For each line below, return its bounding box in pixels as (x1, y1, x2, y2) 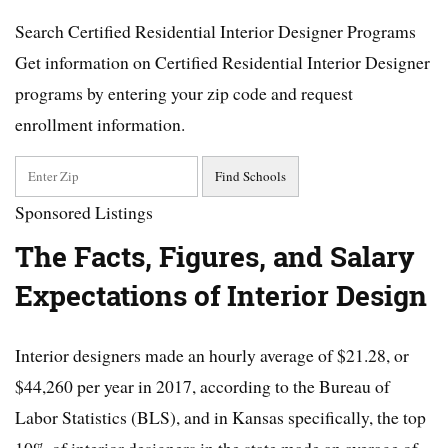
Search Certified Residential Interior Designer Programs (15, 19, 416, 44)
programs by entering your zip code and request (15, 81, 353, 106)
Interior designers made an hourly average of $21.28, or (15, 343, 409, 368)
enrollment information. (15, 112, 185, 137)
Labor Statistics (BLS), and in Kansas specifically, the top (15, 405, 426, 430)
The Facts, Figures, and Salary (15, 238, 415, 277)
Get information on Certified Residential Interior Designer (15, 50, 430, 75)
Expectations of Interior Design (15, 277, 427, 316)
